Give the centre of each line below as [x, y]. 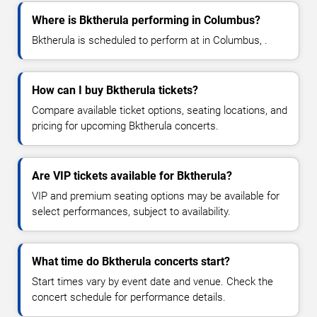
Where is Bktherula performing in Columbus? [146, 20]
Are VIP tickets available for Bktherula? [132, 175]
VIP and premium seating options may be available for [156, 196]
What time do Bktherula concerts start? [131, 261]
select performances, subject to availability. [131, 211]
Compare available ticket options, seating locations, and [160, 110]
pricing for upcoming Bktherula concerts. [125, 126]
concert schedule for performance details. [129, 297]
